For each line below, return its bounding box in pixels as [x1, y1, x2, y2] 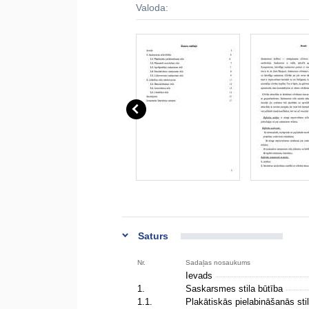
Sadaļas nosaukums [186, 259, 250, 266]
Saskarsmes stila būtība [186, 283, 286, 294]
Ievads [186, 270, 215, 281]
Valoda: [136, 2, 168, 13]
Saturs [138, 230, 168, 241]
